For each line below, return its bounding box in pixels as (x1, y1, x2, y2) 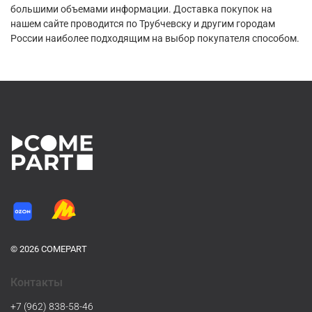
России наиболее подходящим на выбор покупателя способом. (10, 32, 302, 44)
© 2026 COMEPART (10, 244, 87, 255)
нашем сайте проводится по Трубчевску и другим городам (10, 17, 275, 29)
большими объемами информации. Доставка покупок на (10, 3, 272, 15)
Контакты (10, 276, 63, 290)
